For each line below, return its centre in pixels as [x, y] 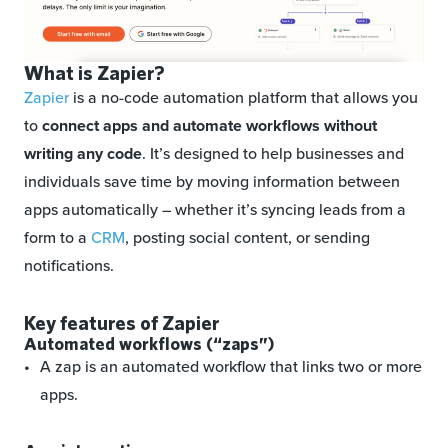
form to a [57, 238]
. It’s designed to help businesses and [273, 154]
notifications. [69, 266]
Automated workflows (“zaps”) [149, 344]
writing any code [83, 154]
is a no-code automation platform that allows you [243, 98]
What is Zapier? [94, 73]
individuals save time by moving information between [212, 182]
